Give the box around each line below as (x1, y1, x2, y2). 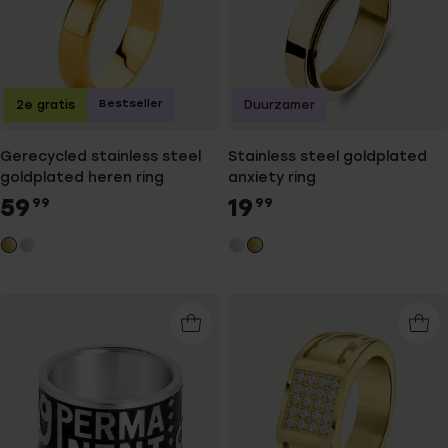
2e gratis (16, 97, 75, 112)
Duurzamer (244, 97, 315, 112)
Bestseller (99, 96, 163, 110)
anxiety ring (228, 168, 316, 186)
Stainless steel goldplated (228, 147, 427, 165)
